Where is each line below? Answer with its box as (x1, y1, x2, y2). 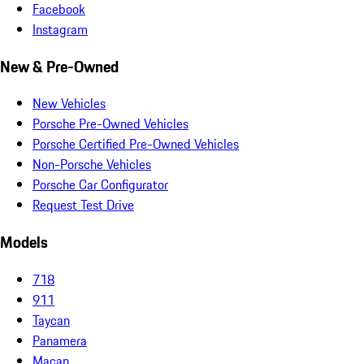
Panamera (32, 330, 87, 350)
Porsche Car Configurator (32, 175, 168, 195)
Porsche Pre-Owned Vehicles (32, 114, 188, 134)
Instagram (32, 19, 88, 39)
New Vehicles (32, 93, 106, 114)
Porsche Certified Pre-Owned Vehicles (32, 134, 239, 154)
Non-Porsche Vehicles (32, 154, 151, 175)
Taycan (32, 310, 70, 330)
